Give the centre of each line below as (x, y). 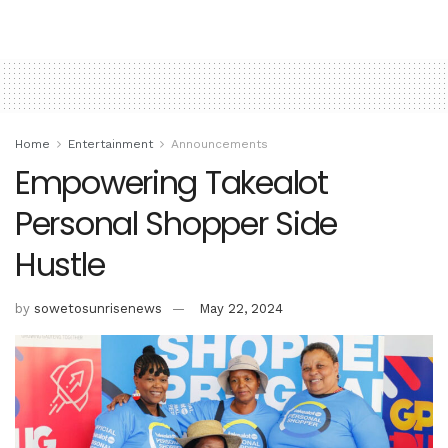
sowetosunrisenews (98, 308)
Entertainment (110, 144)
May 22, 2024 (241, 308)
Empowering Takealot (171, 183)
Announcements (219, 144)
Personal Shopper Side (176, 224)
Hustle (60, 265)
